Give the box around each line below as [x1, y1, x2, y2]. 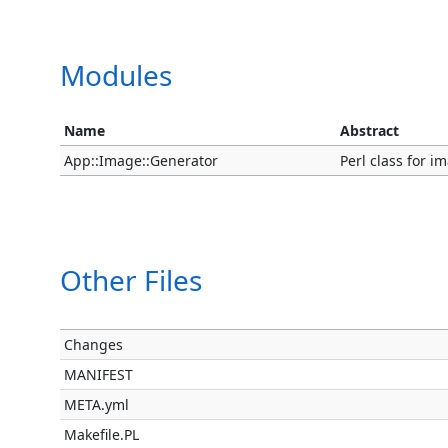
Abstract [340, 121, 400, 140]
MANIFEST [64, 365, 134, 384]
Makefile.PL [64, 425, 140, 444]
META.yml [64, 395, 130, 414]
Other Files [60, 261, 202, 299]
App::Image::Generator [64, 151, 219, 170]
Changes [64, 335, 124, 354]
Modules [60, 56, 172, 94]
